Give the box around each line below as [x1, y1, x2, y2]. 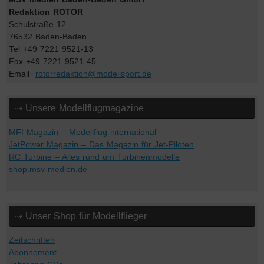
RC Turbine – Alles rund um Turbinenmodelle [9, 152, 180, 161]
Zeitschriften [9, 235, 55, 245]
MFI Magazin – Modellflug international [9, 127, 156, 137]
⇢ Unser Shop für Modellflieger [15, 210, 147, 221]
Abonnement [9, 247, 57, 257]
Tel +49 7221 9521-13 [9, 44, 93, 54]
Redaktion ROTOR [9, 7, 83, 16]
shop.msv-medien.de [9, 164, 87, 174]
